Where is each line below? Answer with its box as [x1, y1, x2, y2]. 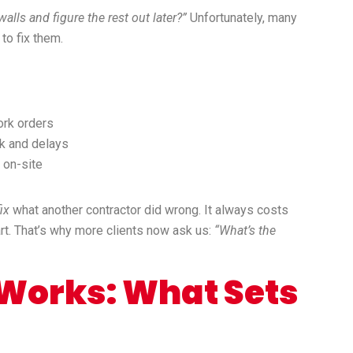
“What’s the [214, 223, 276, 239]
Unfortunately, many [187, 10, 297, 26]
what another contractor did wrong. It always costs [9, 203, 288, 218]
